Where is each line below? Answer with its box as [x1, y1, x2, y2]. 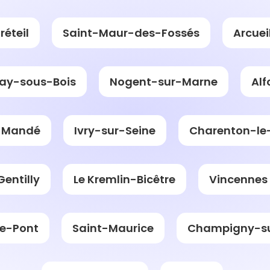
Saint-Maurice [72, 220, 154, 236]
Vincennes [209, 171, 268, 187]
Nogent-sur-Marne [109, 74, 218, 89]
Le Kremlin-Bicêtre [74, 171, 175, 187]
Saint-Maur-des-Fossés [63, 25, 199, 40]
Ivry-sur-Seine [74, 122, 155, 138]
